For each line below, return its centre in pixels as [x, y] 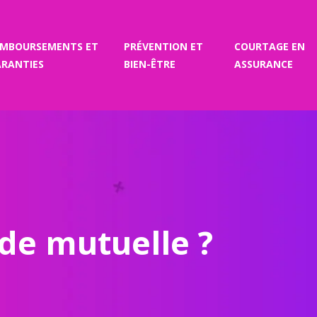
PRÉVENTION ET [163, 46]
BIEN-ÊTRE [149, 64]
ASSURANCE [263, 64]
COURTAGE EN [269, 46]
